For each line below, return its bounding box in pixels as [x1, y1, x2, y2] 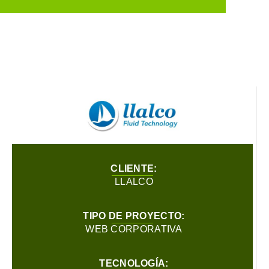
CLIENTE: [110, 163, 157, 174]
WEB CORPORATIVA [85, 224, 183, 235]
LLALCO [115, 177, 153, 187]
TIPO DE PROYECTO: [83, 211, 185, 222]
